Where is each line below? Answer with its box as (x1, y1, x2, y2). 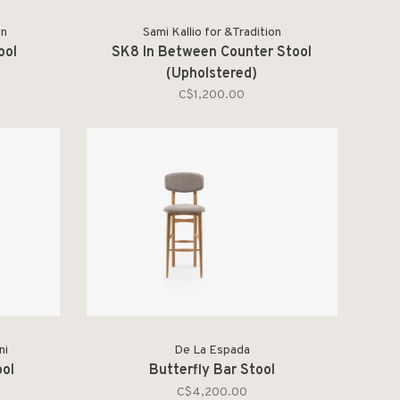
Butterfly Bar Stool (148, 361, 275, 379)
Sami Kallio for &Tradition (142, 24, 281, 40)
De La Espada (173, 342, 250, 358)
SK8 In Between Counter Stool (112, 43, 312, 62)
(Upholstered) (166, 64, 258, 83)
